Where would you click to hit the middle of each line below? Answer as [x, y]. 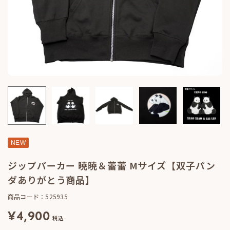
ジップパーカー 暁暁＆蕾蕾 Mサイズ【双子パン [112, 165]
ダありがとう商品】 [52, 179]
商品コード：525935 [38, 196]
